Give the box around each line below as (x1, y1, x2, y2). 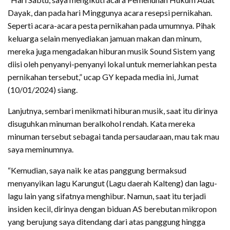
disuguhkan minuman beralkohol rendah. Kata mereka (8, 118, 195, 128)
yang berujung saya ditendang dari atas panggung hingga (8, 216, 205, 226)
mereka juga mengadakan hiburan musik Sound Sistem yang (8, 46, 215, 56)
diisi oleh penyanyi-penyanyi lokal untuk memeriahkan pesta (8, 59, 217, 69)
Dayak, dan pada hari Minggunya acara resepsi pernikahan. (8, 7, 212, 17)
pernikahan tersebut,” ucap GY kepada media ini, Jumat (8, 71, 199, 82)
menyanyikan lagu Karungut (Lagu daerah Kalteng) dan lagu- (8, 178, 217, 188)
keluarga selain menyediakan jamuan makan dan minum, (8, 33, 201, 43)
